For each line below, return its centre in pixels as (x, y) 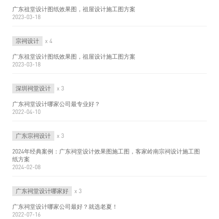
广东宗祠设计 (33, 136)
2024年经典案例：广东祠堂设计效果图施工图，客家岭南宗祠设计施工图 (106, 151)
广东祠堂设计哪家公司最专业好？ (56, 104)
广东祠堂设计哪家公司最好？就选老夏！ (65, 207)
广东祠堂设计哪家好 (42, 191)
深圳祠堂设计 (33, 88)
